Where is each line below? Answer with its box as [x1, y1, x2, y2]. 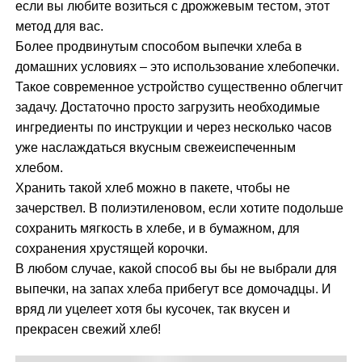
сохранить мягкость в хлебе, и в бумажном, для [15, 221, 301, 236]
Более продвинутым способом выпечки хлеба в [15, 40, 303, 54]
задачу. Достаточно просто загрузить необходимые [15, 100, 321, 115]
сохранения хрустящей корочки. [15, 242, 208, 256]
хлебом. [15, 161, 64, 175]
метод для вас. [15, 19, 104, 34]
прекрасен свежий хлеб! [15, 322, 162, 337]
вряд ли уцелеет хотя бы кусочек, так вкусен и [15, 302, 291, 317]
